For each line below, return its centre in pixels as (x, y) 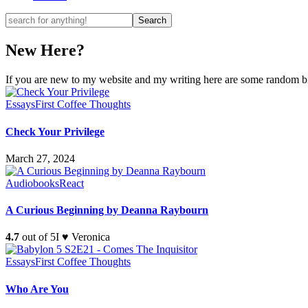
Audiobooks (32, 183)
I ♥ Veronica (83, 237)
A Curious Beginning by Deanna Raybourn (107, 210)
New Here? (45, 51)
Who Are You (37, 289)
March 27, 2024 (40, 158)
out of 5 (37, 237)
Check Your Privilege (55, 131)
